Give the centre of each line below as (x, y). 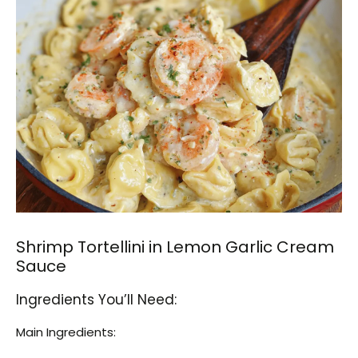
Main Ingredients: (66, 332)
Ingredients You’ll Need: (96, 299)
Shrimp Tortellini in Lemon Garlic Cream (175, 247)
